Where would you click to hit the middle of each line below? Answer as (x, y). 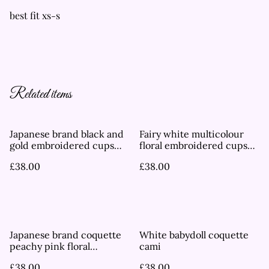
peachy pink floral (50, 246)
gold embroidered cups (20, 146)
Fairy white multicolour (192, 134)
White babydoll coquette (194, 235)
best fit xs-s (35, 16)
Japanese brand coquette (65, 235)
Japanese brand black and (67, 134)
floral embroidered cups (193, 146)
